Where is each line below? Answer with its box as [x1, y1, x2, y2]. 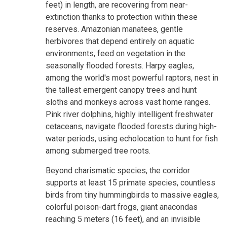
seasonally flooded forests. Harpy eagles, [46, 60, 194, 70]
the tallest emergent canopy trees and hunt [46, 85, 197, 95]
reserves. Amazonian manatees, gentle [46, 24, 183, 34]
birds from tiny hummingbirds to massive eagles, [46, 190, 219, 200]
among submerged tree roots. [46, 145, 150, 156]
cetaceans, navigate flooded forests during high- [46, 121, 217, 131]
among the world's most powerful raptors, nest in [46, 72, 218, 83]
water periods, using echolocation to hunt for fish [46, 133, 218, 143]
